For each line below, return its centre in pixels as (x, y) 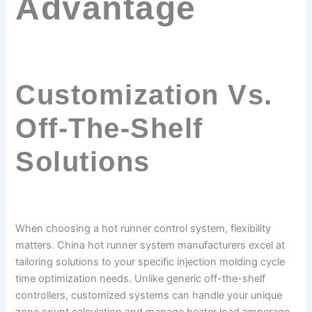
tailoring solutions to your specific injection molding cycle (150, 262)
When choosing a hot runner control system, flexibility (143, 229)
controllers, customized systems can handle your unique (149, 296)
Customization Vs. (144, 95)
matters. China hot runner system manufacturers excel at (150, 245)
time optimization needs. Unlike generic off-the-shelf (141, 279)
